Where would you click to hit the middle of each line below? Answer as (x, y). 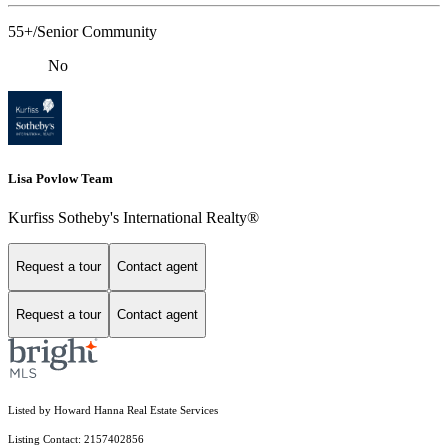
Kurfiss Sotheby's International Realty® (133, 217)
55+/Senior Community (82, 31)
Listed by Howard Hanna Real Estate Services (113, 411)
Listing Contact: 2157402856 (77, 440)
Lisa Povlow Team (60, 178)
